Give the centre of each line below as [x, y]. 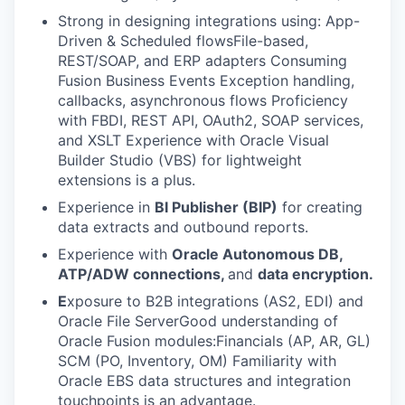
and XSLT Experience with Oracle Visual [193, 140]
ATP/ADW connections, [143, 273]
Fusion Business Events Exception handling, [206, 80]
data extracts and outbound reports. [183, 226]
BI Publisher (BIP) [216, 207]
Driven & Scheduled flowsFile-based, [183, 40]
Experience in [106, 207]
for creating [320, 207]
